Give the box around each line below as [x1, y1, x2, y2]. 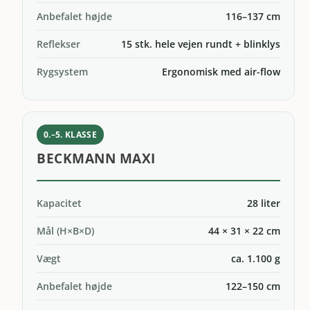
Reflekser [37, 37, 81, 51]
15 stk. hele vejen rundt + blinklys [120, 37, 280, 51]
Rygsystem [37, 64, 89, 78]
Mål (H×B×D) [37, 224, 95, 237]
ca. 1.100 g [230, 251, 280, 265]
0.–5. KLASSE [44, 129, 98, 140]
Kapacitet [37, 196, 82, 210]
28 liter [246, 196, 280, 210]
